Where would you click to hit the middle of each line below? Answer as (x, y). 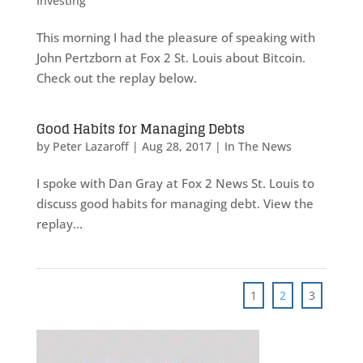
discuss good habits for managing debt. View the (175, 203)
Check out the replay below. (116, 77)
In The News (258, 146)
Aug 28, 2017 (176, 146)
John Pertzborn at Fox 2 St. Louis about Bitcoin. (171, 57)
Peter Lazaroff (90, 146)
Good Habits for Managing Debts (140, 128)
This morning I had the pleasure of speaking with (175, 37)
